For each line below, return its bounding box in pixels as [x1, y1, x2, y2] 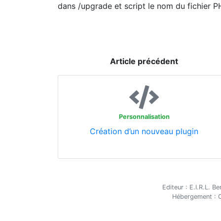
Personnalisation [118, 113, 170, 120]
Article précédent [110, 56, 178, 66]
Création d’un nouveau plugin [90, 126, 198, 136]
